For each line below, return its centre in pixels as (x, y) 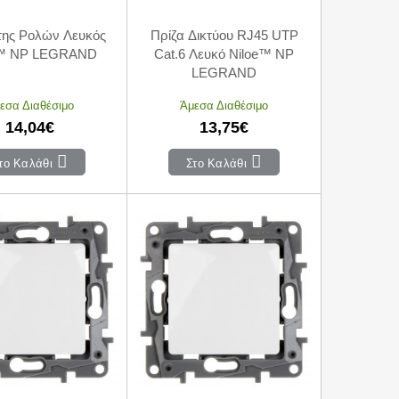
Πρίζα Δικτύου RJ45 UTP (224, 35)
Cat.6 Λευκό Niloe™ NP (224, 53)
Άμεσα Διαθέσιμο (224, 105)
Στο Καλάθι (215, 163)
